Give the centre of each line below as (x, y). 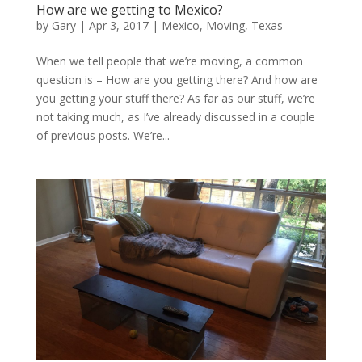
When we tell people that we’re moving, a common (169, 61)
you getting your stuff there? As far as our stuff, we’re (175, 98)
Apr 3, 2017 (118, 25)
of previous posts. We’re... (103, 135)
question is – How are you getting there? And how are (177, 79)
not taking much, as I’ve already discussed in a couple (175, 116)
